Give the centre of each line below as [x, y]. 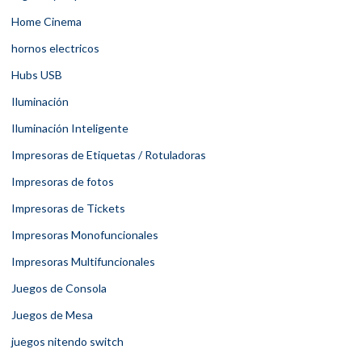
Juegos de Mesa [52, 315]
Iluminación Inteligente [70, 128]
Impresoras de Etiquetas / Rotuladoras [109, 155]
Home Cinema [46, 22]
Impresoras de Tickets [68, 208]
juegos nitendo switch [67, 342]
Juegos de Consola [59, 288]
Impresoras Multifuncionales [83, 262]
